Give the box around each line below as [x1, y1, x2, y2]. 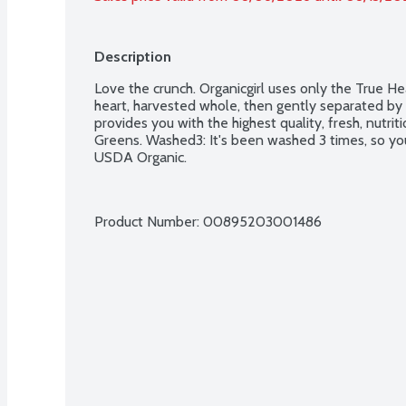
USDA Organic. [94, 148, 187, 166]
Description [94, 47, 171, 65]
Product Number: [94, 212, 203, 230]
